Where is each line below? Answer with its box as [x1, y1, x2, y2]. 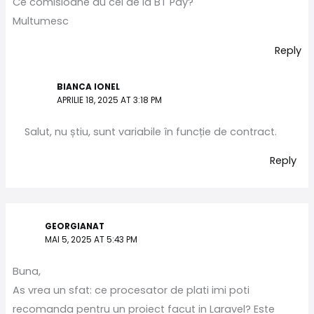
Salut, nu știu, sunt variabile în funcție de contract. [24, 124, 277, 139]
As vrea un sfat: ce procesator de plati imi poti [12, 282, 250, 297]
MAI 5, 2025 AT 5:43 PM [45, 234, 138, 246]
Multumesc [12, 14, 69, 29]
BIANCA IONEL [57, 81, 121, 93]
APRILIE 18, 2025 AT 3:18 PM [57, 94, 163, 106]
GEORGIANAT [45, 221, 105, 233]
